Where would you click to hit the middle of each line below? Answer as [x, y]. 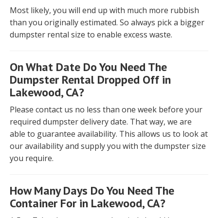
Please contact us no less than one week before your [106, 110]
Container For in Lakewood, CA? [88, 203]
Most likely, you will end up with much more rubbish [104, 10]
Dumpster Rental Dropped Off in [90, 80]
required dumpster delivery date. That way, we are [101, 122]
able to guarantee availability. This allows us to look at [109, 134]
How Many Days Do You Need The [92, 191]
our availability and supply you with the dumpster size [108, 146]
